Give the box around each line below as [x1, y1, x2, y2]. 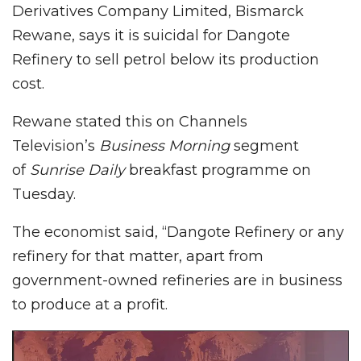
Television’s [12, 136, 99, 155]
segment [230, 136, 299, 155]
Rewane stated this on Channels [12, 112, 247, 131]
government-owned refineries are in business [12, 271, 342, 289]
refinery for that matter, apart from [12, 247, 263, 265]
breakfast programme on [125, 160, 311, 179]
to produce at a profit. [12, 295, 168, 313]
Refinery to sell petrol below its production [12, 50, 319, 68]
